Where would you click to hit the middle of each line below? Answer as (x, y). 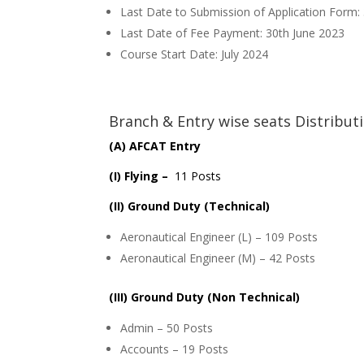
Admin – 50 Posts (167, 328)
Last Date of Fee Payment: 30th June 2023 (233, 33)
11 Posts (197, 176)
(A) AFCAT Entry (155, 146)
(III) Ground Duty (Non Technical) (205, 297)
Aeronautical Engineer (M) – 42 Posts (218, 258)
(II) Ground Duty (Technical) (190, 206)
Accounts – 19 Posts (175, 349)
